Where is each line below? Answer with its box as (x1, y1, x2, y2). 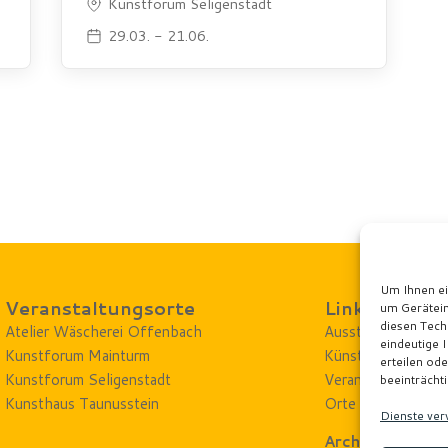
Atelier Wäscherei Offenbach (5, 320, 203, 342)
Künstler (324, 344, 381, 366)
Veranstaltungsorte (5, 294, 196, 321)
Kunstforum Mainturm (5, 344, 151, 366)
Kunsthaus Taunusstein (5, 392, 160, 414)
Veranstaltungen (324, 368, 433, 390)
